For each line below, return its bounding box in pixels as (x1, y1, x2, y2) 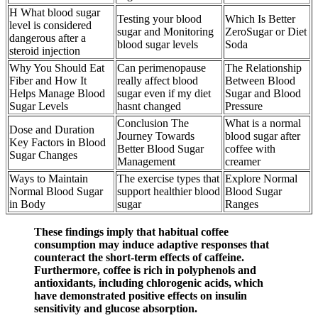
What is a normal (225, 116, 301, 129)
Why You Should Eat (9, 61, 104, 74)
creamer (225, 155, 261, 168)
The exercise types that (117, 172, 219, 185)
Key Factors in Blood (9, 136, 106, 148)
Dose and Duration (9, 123, 94, 136)
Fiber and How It (9, 74, 87, 87)
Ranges (225, 197, 258, 210)
